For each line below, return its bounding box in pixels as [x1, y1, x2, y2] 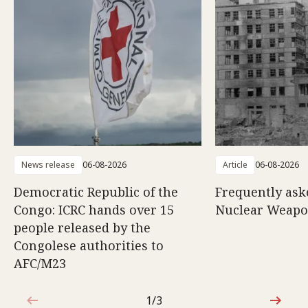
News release [21, 158, 75, 170]
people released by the [14, 219, 151, 236]
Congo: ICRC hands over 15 [14, 201, 174, 218]
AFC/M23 [14, 254, 66, 272]
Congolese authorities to [14, 236, 164, 254]
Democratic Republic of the [14, 183, 178, 200]
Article [223, 158, 247, 170]
